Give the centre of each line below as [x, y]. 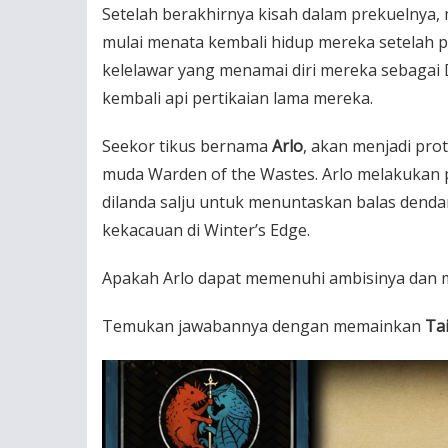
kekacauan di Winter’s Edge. [206, 229]
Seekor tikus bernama [187, 145]
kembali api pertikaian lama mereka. [237, 97]
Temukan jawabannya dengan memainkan [261, 325]
